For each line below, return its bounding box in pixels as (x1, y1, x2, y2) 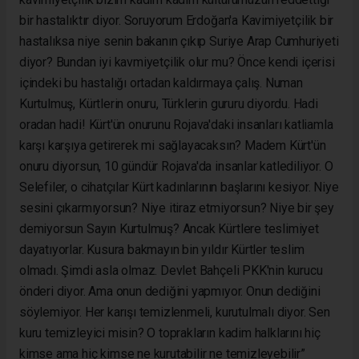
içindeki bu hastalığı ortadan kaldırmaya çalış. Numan (19, 75, 303, 91)
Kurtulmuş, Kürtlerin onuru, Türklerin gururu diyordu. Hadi (19, 95, 318, 111)
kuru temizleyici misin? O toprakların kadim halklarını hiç (19, 325, 321, 341)
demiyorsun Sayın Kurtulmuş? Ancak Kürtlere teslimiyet (19, 220, 319, 236)
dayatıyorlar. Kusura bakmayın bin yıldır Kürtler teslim (19, 241, 305, 257)
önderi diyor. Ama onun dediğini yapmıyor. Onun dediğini (19, 283, 321, 299)
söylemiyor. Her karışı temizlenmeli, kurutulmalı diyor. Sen (19, 304, 330, 320)
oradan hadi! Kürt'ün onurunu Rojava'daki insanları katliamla (19, 116, 333, 132)
